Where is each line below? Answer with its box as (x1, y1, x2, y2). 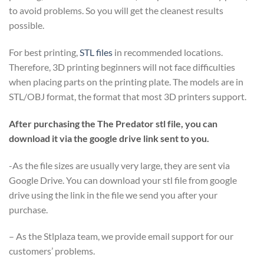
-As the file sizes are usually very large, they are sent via (9, 159, 230, 171)
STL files (80, 47, 113, 58)
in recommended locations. (113, 47, 223, 58)
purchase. (9, 203, 48, 215)
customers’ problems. (9, 245, 95, 257)
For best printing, (9, 47, 80, 58)
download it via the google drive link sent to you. (9, 132, 209, 144)
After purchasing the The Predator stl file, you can (9, 117, 217, 129)
